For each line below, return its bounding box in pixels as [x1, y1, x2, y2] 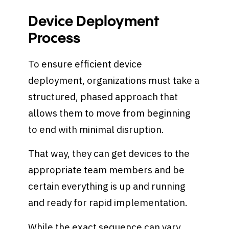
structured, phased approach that [28, 90, 178, 103]
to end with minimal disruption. [28, 123, 167, 135]
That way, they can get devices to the [28, 147, 190, 160]
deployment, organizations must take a [28, 74, 200, 86]
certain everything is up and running [28, 180, 186, 193]
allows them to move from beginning [28, 106, 191, 119]
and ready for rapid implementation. [28, 196, 190, 209]
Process [28, 31, 81, 46]
